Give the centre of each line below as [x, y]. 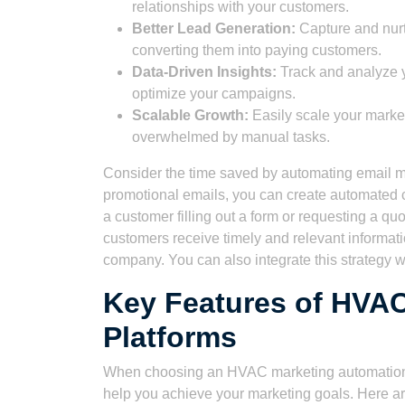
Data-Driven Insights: [204, 72]
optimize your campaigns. [214, 94]
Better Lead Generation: [214, 28]
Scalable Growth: [190, 115]
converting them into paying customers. [257, 50]
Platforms [170, 337]
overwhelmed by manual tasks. [231, 137]
